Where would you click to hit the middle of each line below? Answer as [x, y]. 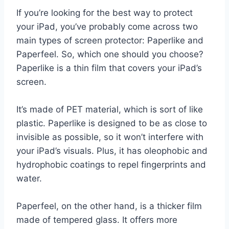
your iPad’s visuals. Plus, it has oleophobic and [112, 151]
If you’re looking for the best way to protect [105, 13]
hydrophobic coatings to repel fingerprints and [111, 164]
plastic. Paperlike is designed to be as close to [112, 123]
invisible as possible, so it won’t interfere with [110, 137]
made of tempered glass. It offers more [97, 220]
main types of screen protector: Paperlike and [110, 40]
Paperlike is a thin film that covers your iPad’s [109, 68]
